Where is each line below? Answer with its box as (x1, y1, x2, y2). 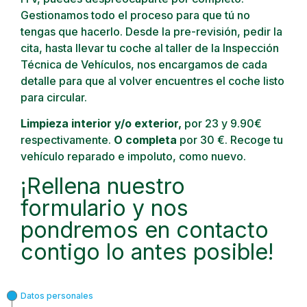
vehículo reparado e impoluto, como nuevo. (21, 149, 249, 164)
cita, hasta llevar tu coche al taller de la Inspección (21, 40, 279, 55)
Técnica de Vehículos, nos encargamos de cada (21, 57, 267, 71)
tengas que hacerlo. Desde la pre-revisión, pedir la (21, 24, 282, 38)
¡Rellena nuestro (21, 173, 185, 200)
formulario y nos (21, 195, 188, 222)
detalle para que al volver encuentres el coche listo (21, 73, 284, 88)
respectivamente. (21, 133, 111, 147)
